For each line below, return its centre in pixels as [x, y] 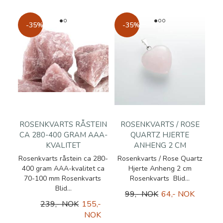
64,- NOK [178, 194]
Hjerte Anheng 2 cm [160, 168]
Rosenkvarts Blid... [160, 178]
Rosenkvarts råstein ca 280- [63, 159]
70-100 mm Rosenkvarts [63, 178]
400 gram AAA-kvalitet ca [63, 168]
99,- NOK [142, 194]
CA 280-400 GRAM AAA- [63, 135]
